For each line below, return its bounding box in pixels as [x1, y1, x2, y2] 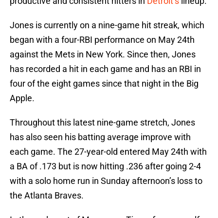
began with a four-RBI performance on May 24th [10, 35, 195, 45]
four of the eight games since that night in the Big [10, 78, 199, 89]
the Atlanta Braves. [10, 190, 84, 201]
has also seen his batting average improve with [10, 132, 191, 143]
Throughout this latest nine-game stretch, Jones [10, 117, 195, 128]
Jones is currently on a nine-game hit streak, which [10, 20, 204, 31]
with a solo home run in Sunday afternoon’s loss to [10, 176, 202, 186]
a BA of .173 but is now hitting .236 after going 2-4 [10, 161, 201, 172]
